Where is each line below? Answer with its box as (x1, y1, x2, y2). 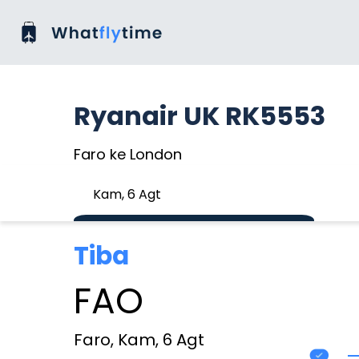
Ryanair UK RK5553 (74, 98, 325, 134)
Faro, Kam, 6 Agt (74, 329, 204, 351)
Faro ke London (74, 144, 182, 164)
